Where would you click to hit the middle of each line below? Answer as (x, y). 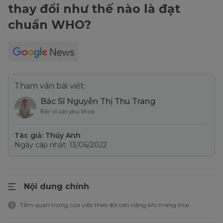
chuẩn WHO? (50, 24)
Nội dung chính (56, 186)
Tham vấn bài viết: (50, 86)
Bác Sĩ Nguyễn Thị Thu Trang (98, 101)
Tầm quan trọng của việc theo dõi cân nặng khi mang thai (105, 205)
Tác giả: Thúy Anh (48, 135)
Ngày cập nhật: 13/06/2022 (61, 145)
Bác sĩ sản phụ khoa (67, 111)
